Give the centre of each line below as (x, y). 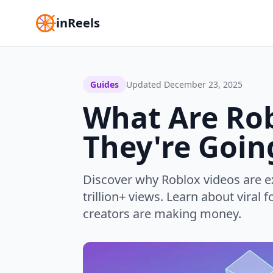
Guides (105, 84)
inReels (78, 23)
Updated (145, 84)
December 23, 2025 (203, 84)
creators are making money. (162, 214)
